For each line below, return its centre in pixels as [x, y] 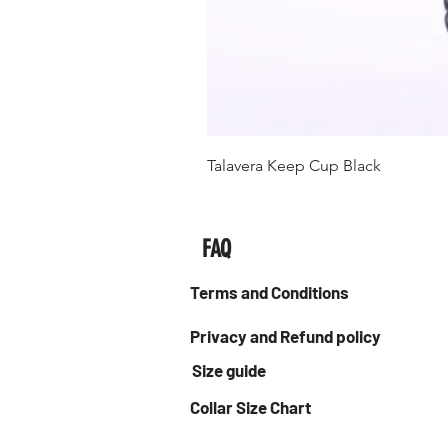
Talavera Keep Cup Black [294, 166]
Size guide [229, 370]
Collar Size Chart [250, 407]
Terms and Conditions [269, 292]
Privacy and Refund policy [285, 336]
